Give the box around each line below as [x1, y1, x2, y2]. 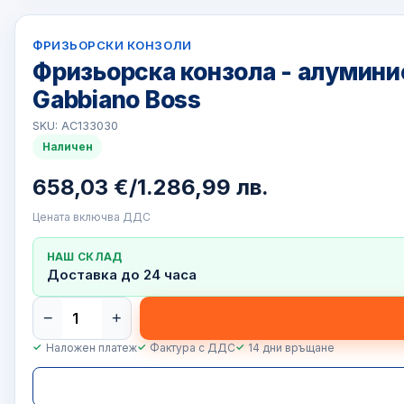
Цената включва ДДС [32, 209, 151, 224]
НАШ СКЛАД [46, 250, 123, 264]
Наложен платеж [45, 341, 137, 355]
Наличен [41, 140, 93, 154]
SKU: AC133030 [32, 119, 119, 133]
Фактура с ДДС [149, 341, 235, 355]
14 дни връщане [248, 341, 335, 355]
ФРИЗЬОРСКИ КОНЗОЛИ [32, 37, 192, 52]
